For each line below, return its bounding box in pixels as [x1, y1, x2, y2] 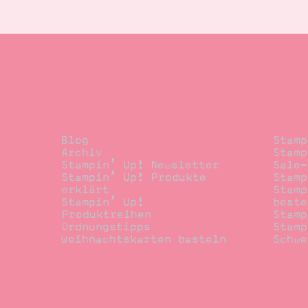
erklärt [60, 183, 109, 196]
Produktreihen [60, 208, 151, 221]
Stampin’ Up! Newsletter [60, 158, 219, 171]
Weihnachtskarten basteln [60, 232, 226, 245]
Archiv [60, 146, 102, 159]
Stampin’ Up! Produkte [60, 170, 206, 184]
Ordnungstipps [60, 220, 151, 233]
